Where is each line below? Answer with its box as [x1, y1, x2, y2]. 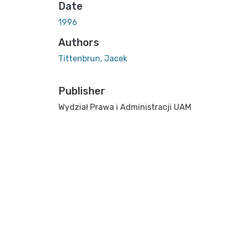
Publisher [58, 84, 105, 97]
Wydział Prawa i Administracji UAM [58, 102, 191, 112]
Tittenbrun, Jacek [58, 53, 127, 63]
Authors [58, 36, 99, 49]
